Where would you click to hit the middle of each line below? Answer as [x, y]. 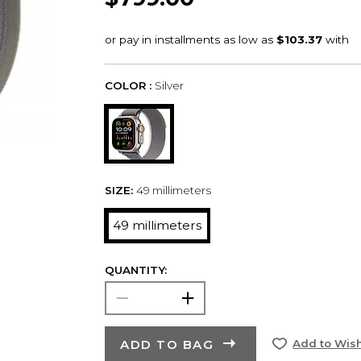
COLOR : [128, 86]
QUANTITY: [135, 270]
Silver [169, 86]
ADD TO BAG [167, 344]
